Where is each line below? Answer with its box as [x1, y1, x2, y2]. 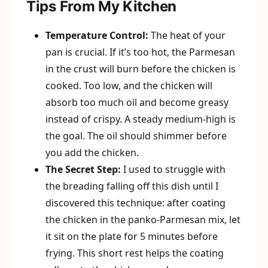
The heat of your [148, 29, 226, 42]
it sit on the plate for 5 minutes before [45, 230, 218, 243]
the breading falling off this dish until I [45, 179, 218, 193]
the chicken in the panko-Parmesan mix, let [45, 213, 240, 226]
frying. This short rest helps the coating [45, 246, 224, 260]
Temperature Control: [45, 29, 148, 42]
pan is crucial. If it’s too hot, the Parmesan [45, 45, 235, 59]
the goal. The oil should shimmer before [45, 129, 227, 142]
